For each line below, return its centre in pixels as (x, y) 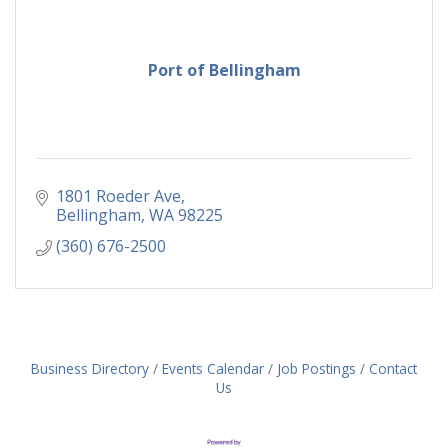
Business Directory (90, 369)
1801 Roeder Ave (118, 196)
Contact (393, 369)
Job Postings (316, 369)
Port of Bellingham (224, 70)
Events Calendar (213, 369)
